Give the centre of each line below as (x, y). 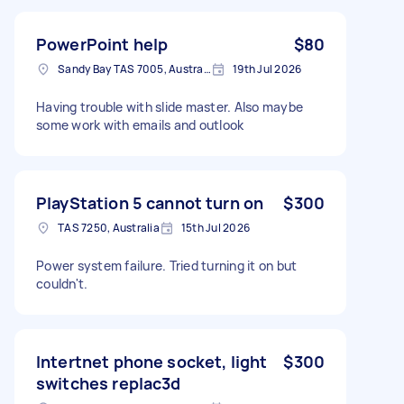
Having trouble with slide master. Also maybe (170, 106)
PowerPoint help (102, 44)
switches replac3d (109, 383)
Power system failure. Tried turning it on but (167, 265)
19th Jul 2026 (267, 69)
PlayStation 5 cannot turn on (150, 202)
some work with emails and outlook (140, 124)
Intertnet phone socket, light (152, 361)
